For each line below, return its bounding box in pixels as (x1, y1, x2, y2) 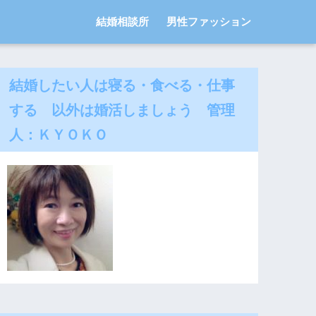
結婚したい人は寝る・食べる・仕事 (9, 76, 236, 95)
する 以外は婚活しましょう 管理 (9, 101, 236, 119)
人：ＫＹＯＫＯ (9, 126, 109, 144)
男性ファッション (166, 16, 251, 28)
